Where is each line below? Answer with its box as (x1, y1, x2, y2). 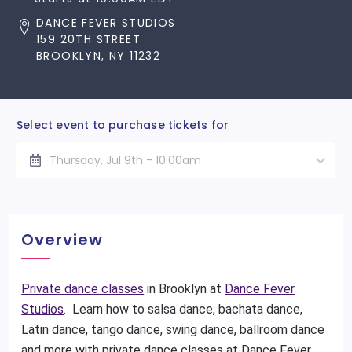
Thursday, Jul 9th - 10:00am (49, 152, 201, 168)
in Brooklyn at (144, 281, 225, 296)
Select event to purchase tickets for (16, 117, 229, 133)
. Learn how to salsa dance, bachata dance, (64, 302, 303, 317)
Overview (21, 229, 104, 251)
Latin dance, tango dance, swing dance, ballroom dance (21, 322, 325, 337)
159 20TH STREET (36, 31, 141, 47)
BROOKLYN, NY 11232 (36, 48, 161, 64)
